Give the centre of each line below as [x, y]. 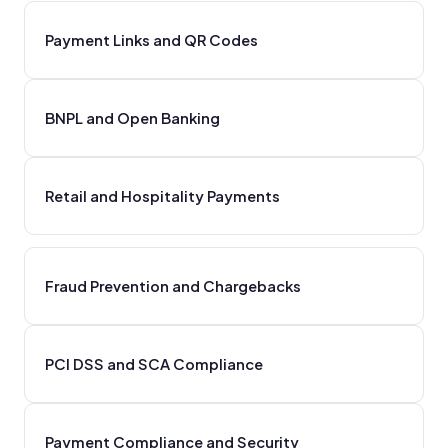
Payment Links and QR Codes [151, 39]
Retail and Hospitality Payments [162, 195]
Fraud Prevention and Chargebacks [173, 285]
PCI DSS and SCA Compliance [154, 363]
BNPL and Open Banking [132, 117]
